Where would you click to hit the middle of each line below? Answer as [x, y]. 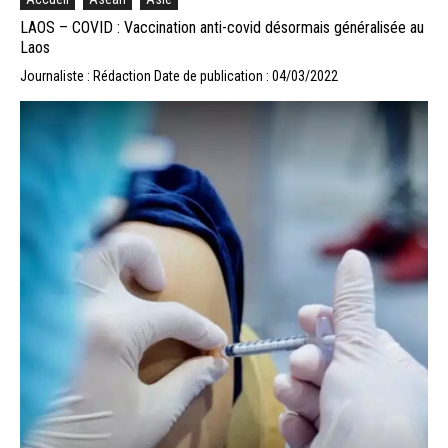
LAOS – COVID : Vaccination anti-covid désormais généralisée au [222, 27]
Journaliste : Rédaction [87, 75]
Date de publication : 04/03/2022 [246, 75]
